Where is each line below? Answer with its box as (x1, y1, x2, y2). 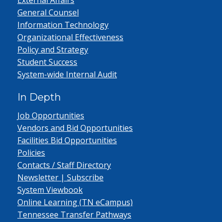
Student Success (17, 56, 77, 67)
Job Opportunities (17, 110, 84, 121)
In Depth (17, 91, 61, 103)
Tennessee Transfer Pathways (17, 209, 131, 220)
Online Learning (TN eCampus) (17, 197, 133, 208)
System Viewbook (17, 184, 83, 195)
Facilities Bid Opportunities (17, 135, 117, 146)
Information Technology (17, 19, 109, 30)
